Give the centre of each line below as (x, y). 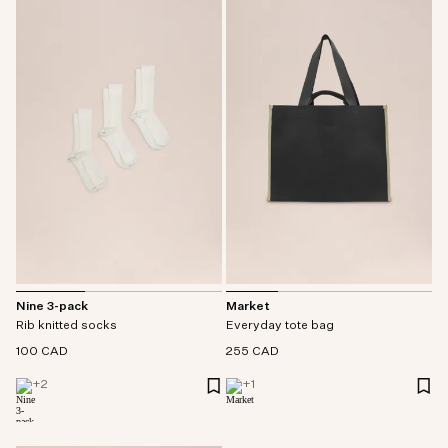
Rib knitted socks (66, 326)
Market (248, 307)
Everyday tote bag (280, 326)
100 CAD (42, 352)
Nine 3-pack (52, 307)
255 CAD (252, 352)
